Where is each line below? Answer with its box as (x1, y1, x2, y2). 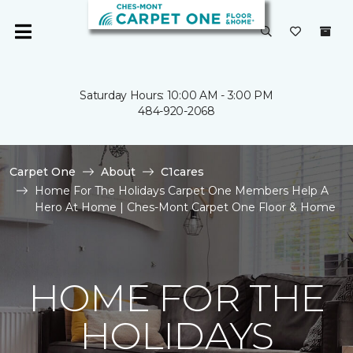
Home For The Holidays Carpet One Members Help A (35, 184, 329, 198)
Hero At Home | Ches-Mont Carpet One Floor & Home (35, 200, 336, 214)
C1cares (161, 165, 204, 179)
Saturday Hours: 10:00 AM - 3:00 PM (80, 88, 273, 102)
